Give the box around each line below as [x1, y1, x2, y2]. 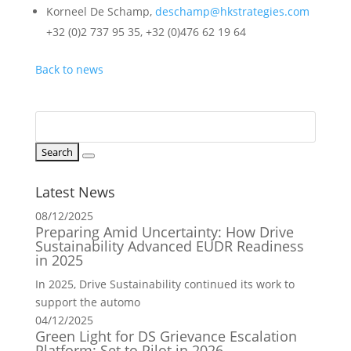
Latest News [34, 183, 115, 201]
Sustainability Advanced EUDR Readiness [34, 237, 304, 255]
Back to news [34, 62, 103, 77]
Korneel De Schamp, [45, 4, 155, 19]
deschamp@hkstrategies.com [154, 4, 309, 19]
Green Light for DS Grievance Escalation [34, 327, 297, 346]
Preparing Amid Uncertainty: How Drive [34, 223, 294, 241]
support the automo [34, 295, 140, 309]
